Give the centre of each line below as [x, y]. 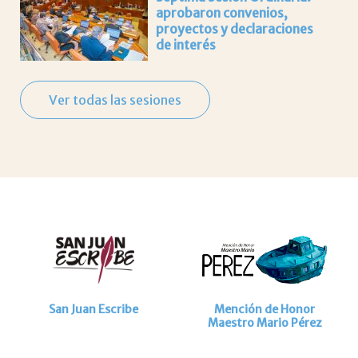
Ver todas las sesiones [115, 99]
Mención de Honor [265, 310]
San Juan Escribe [93, 310]
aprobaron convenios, [222, 12]
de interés [186, 44]
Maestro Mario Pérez [265, 323]
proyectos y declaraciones [235, 28]
